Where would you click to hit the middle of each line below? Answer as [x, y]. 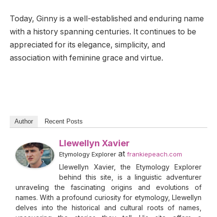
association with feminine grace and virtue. [86, 58]
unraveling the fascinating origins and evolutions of [108, 187]
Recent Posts [64, 122]
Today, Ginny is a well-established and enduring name [107, 19]
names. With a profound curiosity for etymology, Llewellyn [108, 198]
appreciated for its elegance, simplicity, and [87, 45]
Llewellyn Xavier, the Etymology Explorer [130, 167]
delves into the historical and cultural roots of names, [108, 208]
